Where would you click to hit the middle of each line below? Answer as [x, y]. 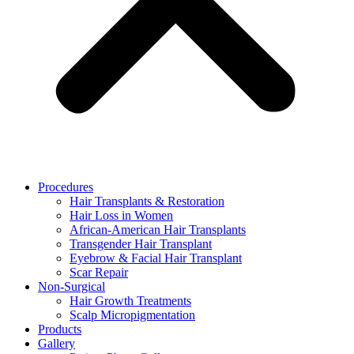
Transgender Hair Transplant [141, 244]
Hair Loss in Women [121, 215]
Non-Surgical [72, 286]
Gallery [56, 343]
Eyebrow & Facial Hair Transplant [156, 258]
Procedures [66, 187]
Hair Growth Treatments [130, 301]
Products [60, 329]
